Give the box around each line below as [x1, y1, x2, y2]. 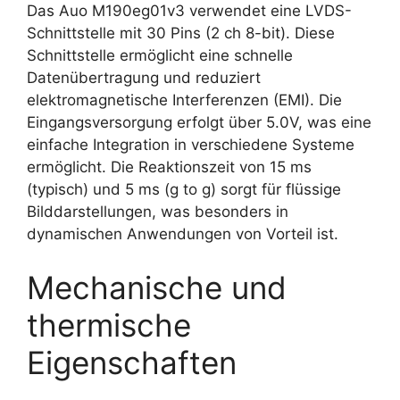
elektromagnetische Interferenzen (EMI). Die [27, 91, 342, 109]
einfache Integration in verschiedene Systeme [27, 136, 354, 154]
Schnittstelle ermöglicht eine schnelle [27, 46, 293, 64]
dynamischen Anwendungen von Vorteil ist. [27, 225, 338, 243]
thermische [27, 305, 191, 344]
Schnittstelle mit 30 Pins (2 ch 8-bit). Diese [27, 24, 335, 42]
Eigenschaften [27, 343, 237, 381]
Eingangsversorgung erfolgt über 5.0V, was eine [27, 113, 371, 131]
